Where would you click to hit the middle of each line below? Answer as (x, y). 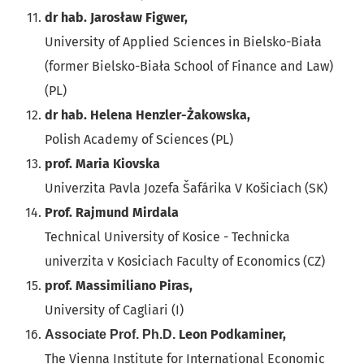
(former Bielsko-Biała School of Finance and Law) (189, 67)
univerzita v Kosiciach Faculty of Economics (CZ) (185, 262)
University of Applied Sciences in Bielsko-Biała (183, 42)
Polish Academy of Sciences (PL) (139, 140)
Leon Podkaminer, (232, 335)
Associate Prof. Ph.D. (112, 335)
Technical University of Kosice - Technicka (167, 237)
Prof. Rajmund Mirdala (112, 213)
